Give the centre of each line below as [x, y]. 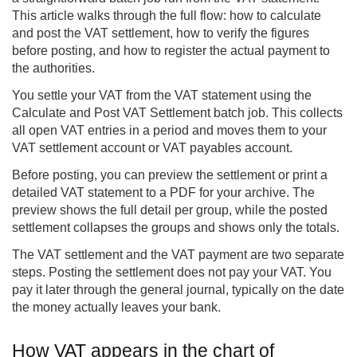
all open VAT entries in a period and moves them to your [169, 131]
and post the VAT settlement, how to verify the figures [161, 33]
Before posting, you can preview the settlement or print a [170, 175]
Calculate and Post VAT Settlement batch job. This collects [177, 113]
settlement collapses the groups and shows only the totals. [176, 228]
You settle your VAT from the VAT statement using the [162, 96]
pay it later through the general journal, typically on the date [178, 290]
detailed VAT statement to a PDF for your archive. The [163, 193]
